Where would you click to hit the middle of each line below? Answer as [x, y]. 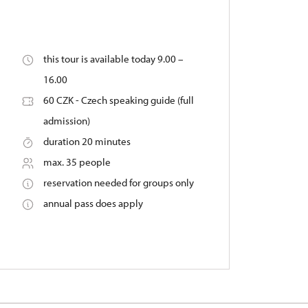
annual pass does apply [93, 203]
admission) [66, 121]
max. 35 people [77, 162]
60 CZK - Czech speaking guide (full [118, 100]
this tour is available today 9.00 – [113, 59]
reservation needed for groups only [118, 183]
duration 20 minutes [87, 141]
